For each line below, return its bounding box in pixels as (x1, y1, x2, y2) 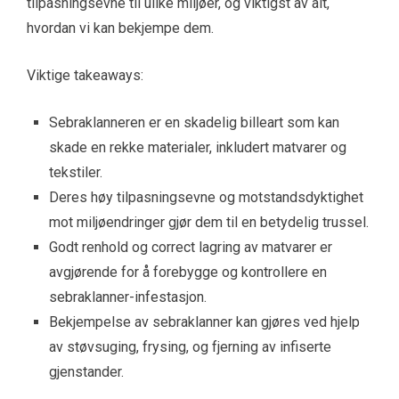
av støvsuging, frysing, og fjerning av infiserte (49, 338, 331, 355)
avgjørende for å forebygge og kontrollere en (49, 263, 327, 281)
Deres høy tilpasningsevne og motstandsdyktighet (49, 188, 363, 206)
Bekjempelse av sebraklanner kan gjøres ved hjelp (49, 313, 360, 330)
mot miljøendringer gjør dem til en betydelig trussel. (49, 213, 369, 231)
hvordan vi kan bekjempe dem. (27, 19, 214, 37)
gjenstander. (49, 362, 124, 380)
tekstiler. (49, 163, 102, 181)
